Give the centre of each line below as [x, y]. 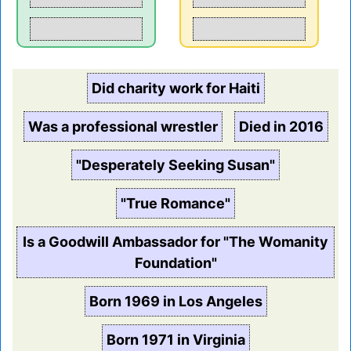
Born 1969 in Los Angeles [175, 302]
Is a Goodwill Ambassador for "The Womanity [175, 242]
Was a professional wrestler [123, 127]
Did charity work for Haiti [175, 89]
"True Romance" [175, 204]
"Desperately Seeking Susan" [175, 165]
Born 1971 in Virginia [175, 340]
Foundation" [175, 263]
